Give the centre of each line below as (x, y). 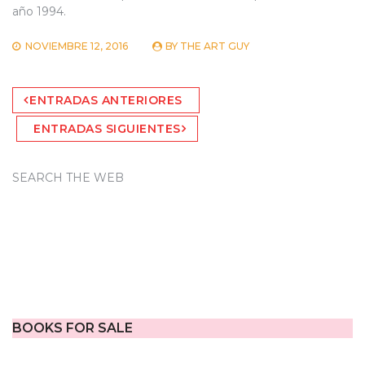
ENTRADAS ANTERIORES (106, 100)
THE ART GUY (215, 46)
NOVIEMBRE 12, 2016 (77, 46)
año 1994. (39, 11)
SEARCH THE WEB (68, 177)
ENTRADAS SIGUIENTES (107, 128)
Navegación (57, 88)
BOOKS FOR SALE (73, 328)
